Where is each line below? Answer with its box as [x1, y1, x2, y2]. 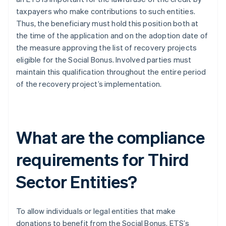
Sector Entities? [16, 171, 138, 193]
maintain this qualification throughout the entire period [16, 67, 206, 77]
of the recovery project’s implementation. [16, 79, 162, 89]
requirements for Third [16, 148, 189, 171]
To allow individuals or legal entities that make [16, 206, 176, 216]
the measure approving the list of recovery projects [16, 42, 197, 53]
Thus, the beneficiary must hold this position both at [16, 18, 199, 29]
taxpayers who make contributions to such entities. [16, 6, 196, 17]
